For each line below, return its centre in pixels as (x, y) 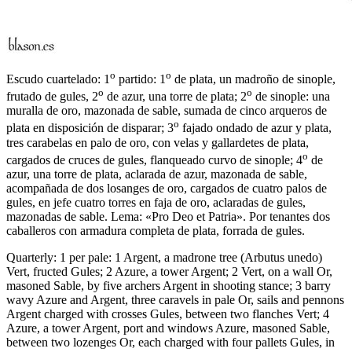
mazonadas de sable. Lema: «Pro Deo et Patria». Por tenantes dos (168, 216)
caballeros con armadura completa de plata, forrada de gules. (156, 230)
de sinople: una (291, 97)
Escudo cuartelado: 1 (58, 79)
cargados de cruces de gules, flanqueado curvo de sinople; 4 (154, 159)
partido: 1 (141, 79)
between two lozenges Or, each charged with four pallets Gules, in (170, 342)
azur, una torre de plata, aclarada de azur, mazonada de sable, (157, 174)
